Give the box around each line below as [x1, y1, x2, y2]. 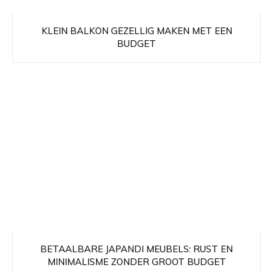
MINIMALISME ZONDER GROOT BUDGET [47, 256, 226, 268]
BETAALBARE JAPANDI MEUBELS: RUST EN [40, 243, 233, 255]
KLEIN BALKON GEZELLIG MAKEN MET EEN [41, 25, 232, 37]
